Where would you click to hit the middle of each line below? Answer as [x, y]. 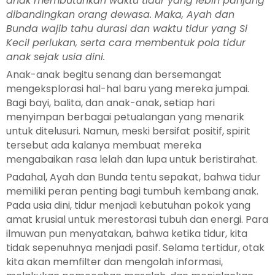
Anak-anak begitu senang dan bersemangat [114, 74]
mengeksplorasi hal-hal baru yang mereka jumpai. [128, 88]
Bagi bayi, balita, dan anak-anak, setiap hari [110, 103]
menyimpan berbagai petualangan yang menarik [125, 117]
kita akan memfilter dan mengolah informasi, [114, 261]
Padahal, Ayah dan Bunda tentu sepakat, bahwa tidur [134, 177]
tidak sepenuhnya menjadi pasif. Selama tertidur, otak [135, 247]
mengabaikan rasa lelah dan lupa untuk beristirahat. [132, 159]
